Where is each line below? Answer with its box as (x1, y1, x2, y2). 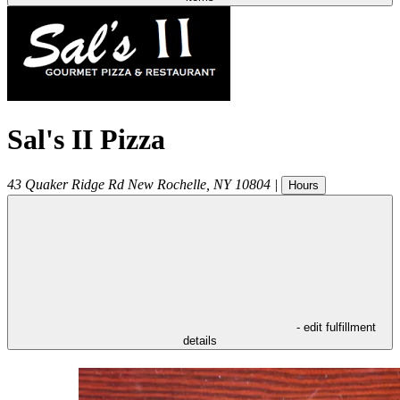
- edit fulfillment (296, 320, 376, 334)
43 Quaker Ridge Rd (7, 176, 124, 192)
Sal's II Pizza (7, 123, 165, 156)
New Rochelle (128, 176, 206, 192)
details (183, 333, 217, 347)
